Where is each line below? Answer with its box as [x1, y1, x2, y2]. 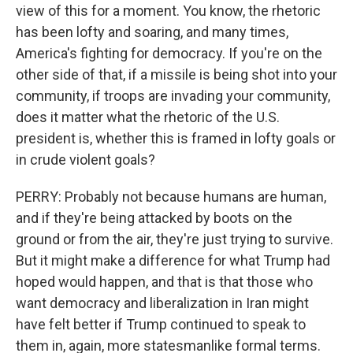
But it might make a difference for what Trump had [16, 252, 330, 269]
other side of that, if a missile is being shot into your [16, 66, 337, 83]
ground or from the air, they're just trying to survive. [16, 231, 333, 247]
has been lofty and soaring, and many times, [16, 24, 288, 40]
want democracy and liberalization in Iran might [16, 295, 309, 311]
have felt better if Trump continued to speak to [16, 316, 306, 333]
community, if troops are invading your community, [16, 87, 330, 104]
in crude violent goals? [16, 151, 155, 168]
